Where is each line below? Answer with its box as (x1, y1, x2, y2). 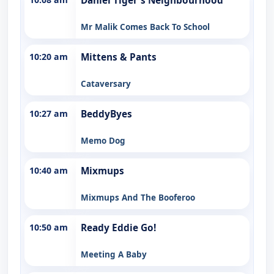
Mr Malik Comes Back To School (81, 21, 210, 32)
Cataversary (81, 78, 131, 89)
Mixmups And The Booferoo (81, 191, 195, 203)
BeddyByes (81, 107, 132, 120)
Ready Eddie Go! (81, 221, 156, 234)
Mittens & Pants (81, 50, 157, 64)
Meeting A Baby (81, 248, 147, 260)
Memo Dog (81, 135, 125, 146)
